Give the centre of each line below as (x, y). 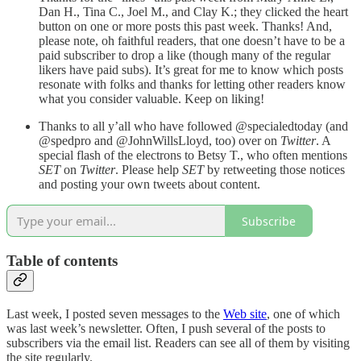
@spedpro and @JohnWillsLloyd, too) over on (160, 141)
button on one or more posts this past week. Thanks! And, (185, 27)
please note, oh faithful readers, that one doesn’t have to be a (192, 41)
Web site (245, 313)
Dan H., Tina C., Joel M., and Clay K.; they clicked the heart (193, 12)
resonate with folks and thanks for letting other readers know (192, 85)
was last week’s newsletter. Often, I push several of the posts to (166, 328)
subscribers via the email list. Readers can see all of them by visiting (178, 342)
